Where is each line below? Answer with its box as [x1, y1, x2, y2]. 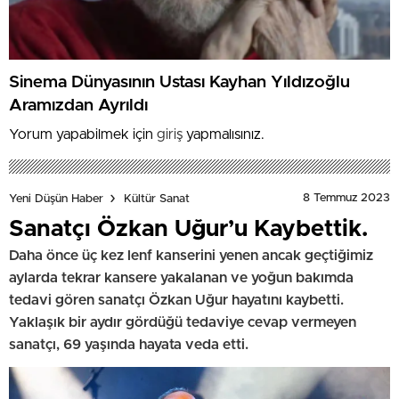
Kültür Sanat [124, 192, 190, 205]
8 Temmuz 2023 [303, 192, 390, 205]
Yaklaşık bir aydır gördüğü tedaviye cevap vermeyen [9, 315, 356, 330]
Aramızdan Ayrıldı [9, 96, 148, 114]
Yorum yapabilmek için [9, 127, 157, 142]
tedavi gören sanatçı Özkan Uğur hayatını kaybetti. [9, 293, 344, 308]
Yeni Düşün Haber [9, 192, 103, 205]
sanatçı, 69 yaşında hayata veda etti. [9, 338, 248, 353]
